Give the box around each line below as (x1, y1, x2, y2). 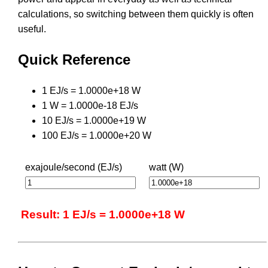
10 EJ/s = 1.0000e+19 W (42, 115, 146, 126)
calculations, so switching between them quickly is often (18, 8, 254, 19)
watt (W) (149, 162, 184, 172)
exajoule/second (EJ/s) (25, 162, 122, 172)
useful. (18, 23, 46, 34)
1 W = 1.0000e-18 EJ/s (42, 100, 138, 111)
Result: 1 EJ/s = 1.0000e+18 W (21, 208, 185, 221)
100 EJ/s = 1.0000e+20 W (42, 130, 151, 141)
